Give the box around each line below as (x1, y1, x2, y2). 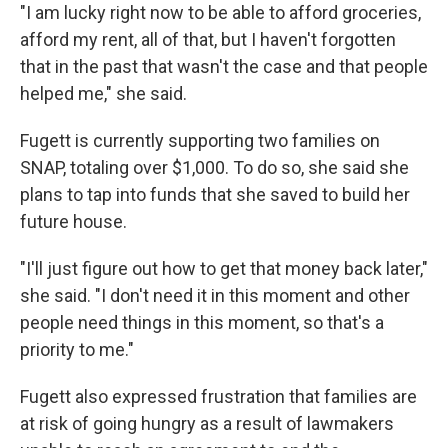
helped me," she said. (20, 83, 187, 104)
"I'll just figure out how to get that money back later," (20, 258, 428, 279)
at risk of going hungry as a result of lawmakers (20, 413, 394, 434)
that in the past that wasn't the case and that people (20, 56, 428, 77)
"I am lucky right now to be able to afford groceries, (20, 2, 421, 23)
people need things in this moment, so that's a (20, 312, 384, 333)
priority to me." (20, 339, 134, 360)
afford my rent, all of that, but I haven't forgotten (20, 29, 396, 50)
